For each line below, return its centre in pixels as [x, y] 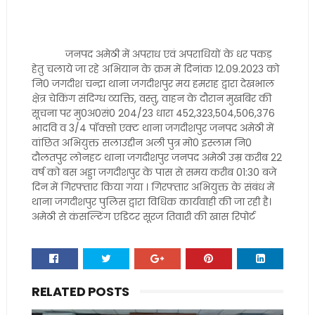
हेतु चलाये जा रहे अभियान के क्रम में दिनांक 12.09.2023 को [155, 69]
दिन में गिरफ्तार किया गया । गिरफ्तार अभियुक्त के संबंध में [153, 187]
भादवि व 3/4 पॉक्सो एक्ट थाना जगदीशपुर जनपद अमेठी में [152, 128]
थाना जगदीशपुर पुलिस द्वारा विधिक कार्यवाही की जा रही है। [151, 202]
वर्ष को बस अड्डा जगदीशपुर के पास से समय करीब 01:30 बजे [154, 172]
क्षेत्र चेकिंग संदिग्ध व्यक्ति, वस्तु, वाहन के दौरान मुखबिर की [151, 98]
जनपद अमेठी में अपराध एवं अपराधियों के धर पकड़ [152, 54]
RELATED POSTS [80, 291]
